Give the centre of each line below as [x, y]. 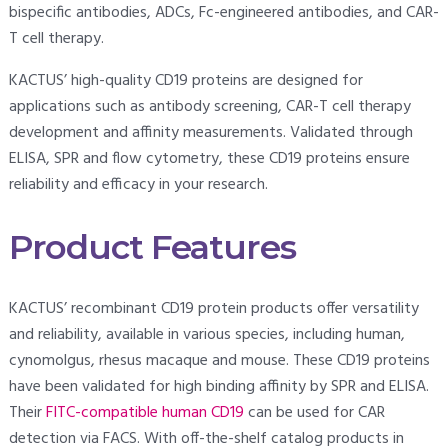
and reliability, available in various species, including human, [206, 335]
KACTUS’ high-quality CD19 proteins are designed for [185, 81]
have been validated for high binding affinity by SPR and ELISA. [218, 387]
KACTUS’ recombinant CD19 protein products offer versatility [213, 309]
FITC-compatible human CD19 [144, 413]
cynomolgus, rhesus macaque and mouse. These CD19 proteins [219, 361]
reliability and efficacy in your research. [138, 185]
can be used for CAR [314, 413]
